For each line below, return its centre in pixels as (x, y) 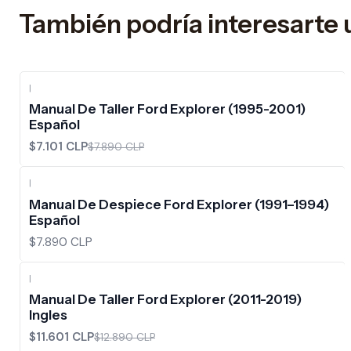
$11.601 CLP (62, 337)
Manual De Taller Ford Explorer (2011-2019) (165, 299)
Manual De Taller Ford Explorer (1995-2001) (167, 109)
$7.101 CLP (58, 147)
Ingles (48, 315)
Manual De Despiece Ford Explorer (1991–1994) (179, 204)
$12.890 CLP (125, 338)
